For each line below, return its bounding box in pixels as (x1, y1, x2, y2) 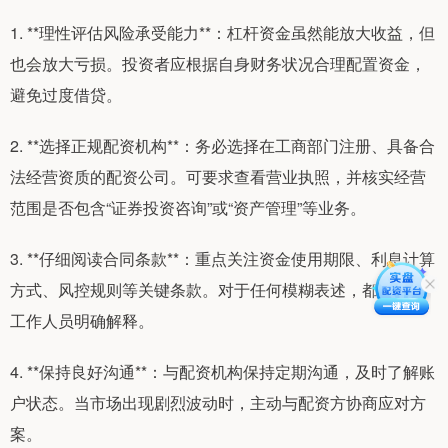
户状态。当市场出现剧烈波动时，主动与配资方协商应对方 (10, 391, 426, 415)
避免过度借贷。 (10, 83, 122, 107)
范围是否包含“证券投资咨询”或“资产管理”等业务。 (10, 196, 366, 220)
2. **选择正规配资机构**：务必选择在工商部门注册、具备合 (10, 134, 435, 158)
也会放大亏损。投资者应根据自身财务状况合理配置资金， (10, 52, 426, 76)
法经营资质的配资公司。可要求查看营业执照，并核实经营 (10, 165, 426, 189)
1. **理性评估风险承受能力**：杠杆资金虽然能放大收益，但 (10, 21, 435, 45)
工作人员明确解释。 (10, 309, 154, 333)
